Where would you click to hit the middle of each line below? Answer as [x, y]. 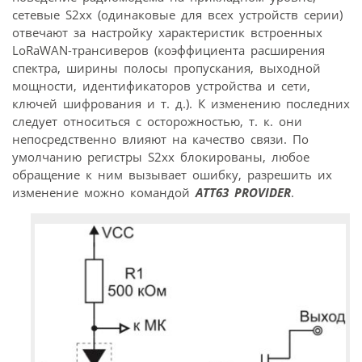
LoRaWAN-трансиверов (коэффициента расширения [168, 51]
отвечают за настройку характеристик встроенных [167, 33]
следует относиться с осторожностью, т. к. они [157, 122]
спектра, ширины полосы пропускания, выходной [166, 68]
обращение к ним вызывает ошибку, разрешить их [172, 175]
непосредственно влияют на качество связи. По [160, 139]
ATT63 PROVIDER [243, 193]
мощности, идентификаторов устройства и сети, [161, 86]
